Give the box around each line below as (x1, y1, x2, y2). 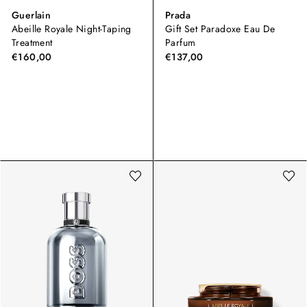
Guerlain (12, 8, 51, 23)
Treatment (12, 36, 53, 50)
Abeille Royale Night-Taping (12, 22, 132, 36)
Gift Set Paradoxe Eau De (165, 22, 275, 36)
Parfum (165, 36, 196, 50)
